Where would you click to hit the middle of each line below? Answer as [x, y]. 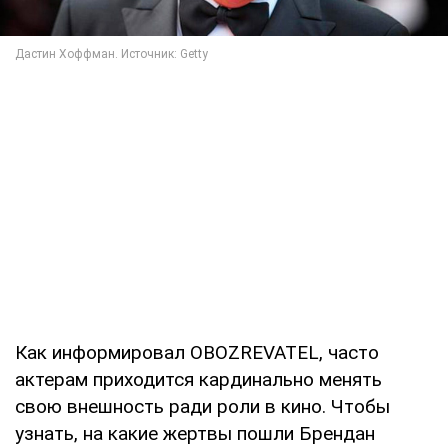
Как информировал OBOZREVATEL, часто [197, 352]
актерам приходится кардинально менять [198, 379]
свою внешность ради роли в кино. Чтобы [202, 406]
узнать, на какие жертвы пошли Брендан [195, 433]
